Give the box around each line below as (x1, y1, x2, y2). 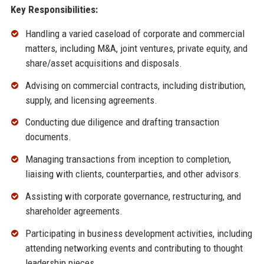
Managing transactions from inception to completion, (25, 153, 231, 166)
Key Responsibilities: (10, 3, 98, 15)
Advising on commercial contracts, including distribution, (25, 79, 246, 91)
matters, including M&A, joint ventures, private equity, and (25, 42, 247, 54)
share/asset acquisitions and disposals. (25, 57, 182, 69)
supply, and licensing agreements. (25, 94, 157, 106)
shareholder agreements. (25, 204, 123, 217)
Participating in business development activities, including (25, 227, 252, 239)
